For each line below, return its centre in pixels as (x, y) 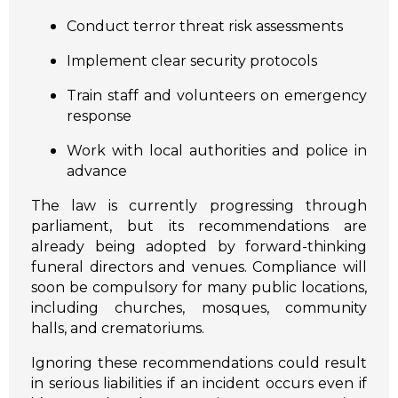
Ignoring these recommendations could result (199, 363)
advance (97, 171)
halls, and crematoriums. (118, 329)
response (99, 116)
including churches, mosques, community (199, 308)
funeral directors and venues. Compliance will (199, 267)
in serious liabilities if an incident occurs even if (199, 384)
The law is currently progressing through (199, 206)
